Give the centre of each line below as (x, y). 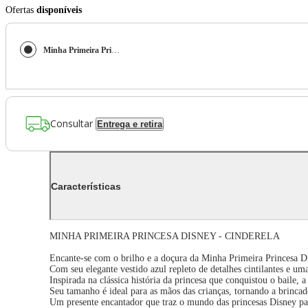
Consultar (71, 123)
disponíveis (59, 10)
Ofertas (21, 10)
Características (86, 186)
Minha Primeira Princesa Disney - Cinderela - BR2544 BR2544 (115, 51)
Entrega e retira (130, 124)
